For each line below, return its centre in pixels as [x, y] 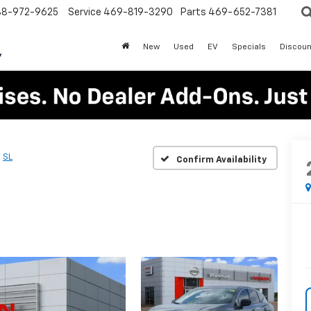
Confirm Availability [221, 160]
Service [85, 13]
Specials [249, 48]
